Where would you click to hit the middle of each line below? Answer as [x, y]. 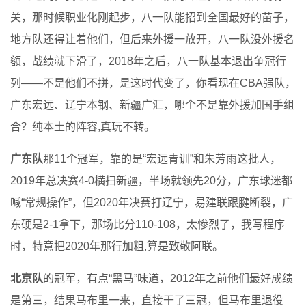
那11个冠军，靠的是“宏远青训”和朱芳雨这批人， [162, 158]
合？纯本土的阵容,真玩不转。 [83, 126]
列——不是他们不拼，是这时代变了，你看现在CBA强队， [153, 83]
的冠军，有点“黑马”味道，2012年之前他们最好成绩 [168, 278]
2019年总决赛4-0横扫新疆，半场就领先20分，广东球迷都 [151, 180]
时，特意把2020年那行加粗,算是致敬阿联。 [117, 246]
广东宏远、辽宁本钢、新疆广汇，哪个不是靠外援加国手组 [152, 105]
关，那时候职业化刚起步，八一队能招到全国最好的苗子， [152, 17]
